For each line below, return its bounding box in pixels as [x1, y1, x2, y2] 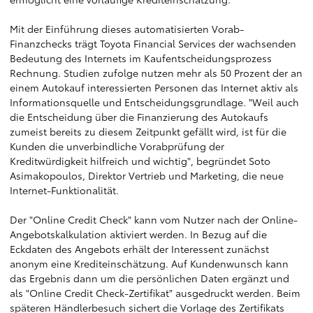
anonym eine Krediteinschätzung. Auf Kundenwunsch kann [10, 256, 289, 270]
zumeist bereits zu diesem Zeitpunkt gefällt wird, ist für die [10, 124, 286, 138]
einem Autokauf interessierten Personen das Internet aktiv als [10, 80, 298, 94]
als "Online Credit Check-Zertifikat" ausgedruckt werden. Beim [10, 286, 300, 300]
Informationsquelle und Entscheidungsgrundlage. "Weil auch [10, 95, 299, 109]
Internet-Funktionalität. [10, 183, 119, 197]
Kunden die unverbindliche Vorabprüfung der [10, 139, 224, 153]
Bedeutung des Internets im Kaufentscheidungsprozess [10, 51, 272, 65]
